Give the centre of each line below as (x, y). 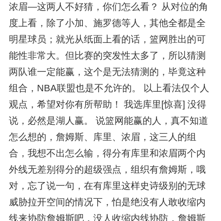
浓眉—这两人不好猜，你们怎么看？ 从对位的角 (108, 7)
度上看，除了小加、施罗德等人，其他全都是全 (107, 23)
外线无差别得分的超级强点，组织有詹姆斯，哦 (107, 170)
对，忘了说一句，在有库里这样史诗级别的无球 (107, 186)
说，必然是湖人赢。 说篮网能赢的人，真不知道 (108, 121)
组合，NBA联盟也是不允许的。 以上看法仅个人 (109, 88)
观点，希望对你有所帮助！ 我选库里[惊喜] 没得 (107, 105)
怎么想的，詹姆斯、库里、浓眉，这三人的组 (102, 137)
